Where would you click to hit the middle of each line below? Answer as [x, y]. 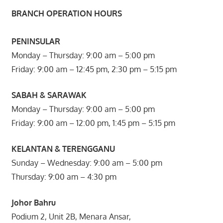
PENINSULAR [36, 41]
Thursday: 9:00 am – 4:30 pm [64, 176]
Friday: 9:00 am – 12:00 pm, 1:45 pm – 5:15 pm [93, 123]
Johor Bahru [33, 202]
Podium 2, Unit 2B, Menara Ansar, [71, 216]
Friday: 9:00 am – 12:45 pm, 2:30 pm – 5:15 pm [94, 69]
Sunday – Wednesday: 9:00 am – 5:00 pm [87, 163]
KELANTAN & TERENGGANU [63, 149]
